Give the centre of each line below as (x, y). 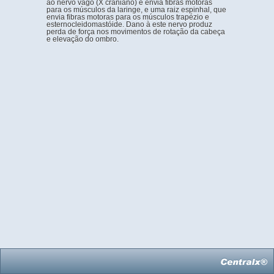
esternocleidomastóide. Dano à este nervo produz (129, 24)
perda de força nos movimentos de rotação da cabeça (136, 32)
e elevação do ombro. (83, 39)
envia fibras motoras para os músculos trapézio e (128, 17)
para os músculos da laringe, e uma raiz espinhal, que (136, 10)
